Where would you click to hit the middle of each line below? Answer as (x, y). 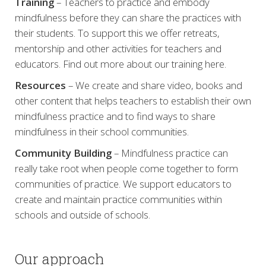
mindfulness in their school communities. (102, 132)
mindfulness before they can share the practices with (128, 18)
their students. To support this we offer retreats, (117, 33)
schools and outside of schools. (83, 215)
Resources (40, 85)
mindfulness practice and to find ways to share (115, 116)
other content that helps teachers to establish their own (133, 101)
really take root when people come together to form (126, 168)
